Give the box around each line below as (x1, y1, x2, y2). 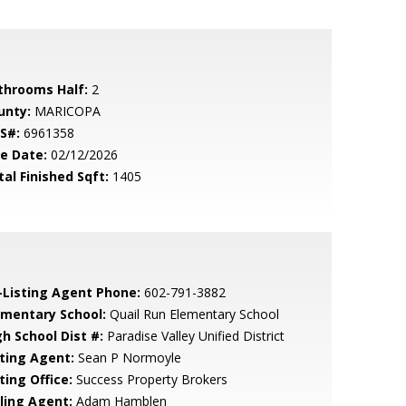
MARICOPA (30, 102, 101, 120)
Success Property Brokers (72, 371, 227, 388)
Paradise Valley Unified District (102, 327, 285, 344)
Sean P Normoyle (73, 349, 181, 366)
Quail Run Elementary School (105, 305, 279, 323)
